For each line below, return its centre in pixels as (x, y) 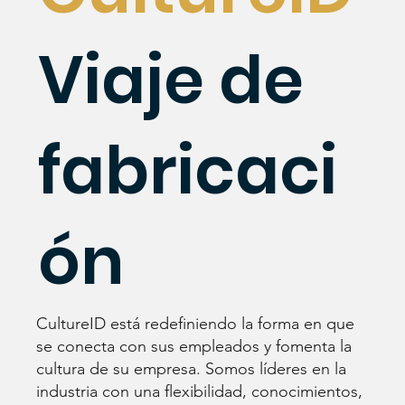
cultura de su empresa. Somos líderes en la (192, 368)
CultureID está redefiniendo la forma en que (196, 323)
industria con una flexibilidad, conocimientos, (200, 391)
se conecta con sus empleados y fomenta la (194, 346)
